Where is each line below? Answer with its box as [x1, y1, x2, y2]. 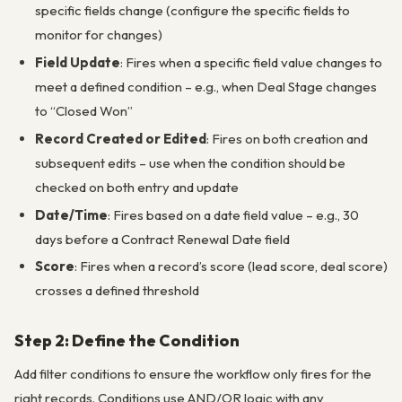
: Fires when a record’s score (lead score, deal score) [74, 258, 388, 275]
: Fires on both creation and [205, 129, 368, 147]
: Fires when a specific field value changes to [119, 54, 382, 72]
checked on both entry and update [34, 178, 239, 196]
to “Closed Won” [34, 102, 133, 120]
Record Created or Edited [34, 129, 206, 147]
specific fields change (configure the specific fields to [34, 2, 350, 20]
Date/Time [34, 205, 108, 223]
